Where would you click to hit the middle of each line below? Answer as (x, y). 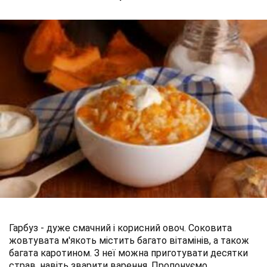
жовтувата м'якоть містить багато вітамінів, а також (129, 240)
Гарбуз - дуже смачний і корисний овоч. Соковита (120, 228)
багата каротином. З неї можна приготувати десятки (128, 253)
